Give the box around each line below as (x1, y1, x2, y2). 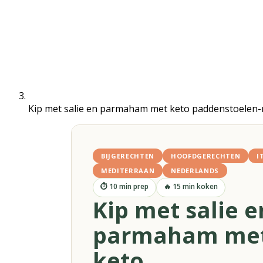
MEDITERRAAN (101, 166, 155, 175)
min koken (181, 181, 218, 191)
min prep (117, 181, 149, 191)
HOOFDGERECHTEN (170, 151, 241, 160)
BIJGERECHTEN (101, 151, 154, 160)
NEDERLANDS (171, 166, 219, 175)
